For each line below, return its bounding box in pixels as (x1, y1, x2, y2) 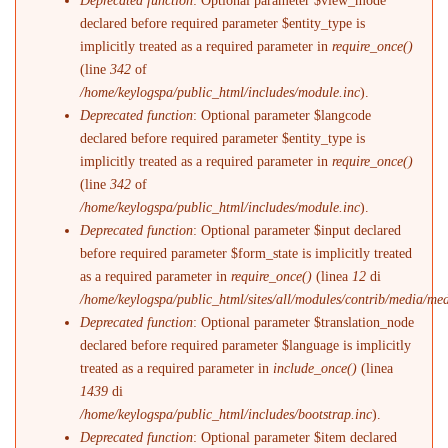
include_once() (273, 360, 358, 376)
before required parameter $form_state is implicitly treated (80, 245, 413, 261)
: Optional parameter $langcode (193, 107, 372, 123)
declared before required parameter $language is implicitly (80, 337, 412, 353)
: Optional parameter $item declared (193, 429, 398, 445)
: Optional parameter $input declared (193, 222, 402, 238)
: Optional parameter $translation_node (193, 314, 415, 330)
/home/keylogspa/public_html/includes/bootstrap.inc (80, 406, 373, 422)
